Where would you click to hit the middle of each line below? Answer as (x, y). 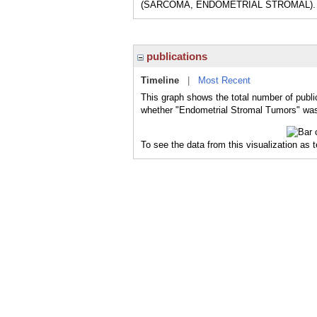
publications (175, 56)
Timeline (160, 80)
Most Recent (224, 80)
